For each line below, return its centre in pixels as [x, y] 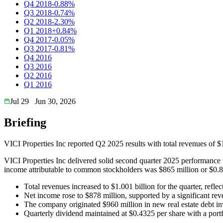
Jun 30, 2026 [55, 101]
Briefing [25, 122]
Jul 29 [19, 101]
